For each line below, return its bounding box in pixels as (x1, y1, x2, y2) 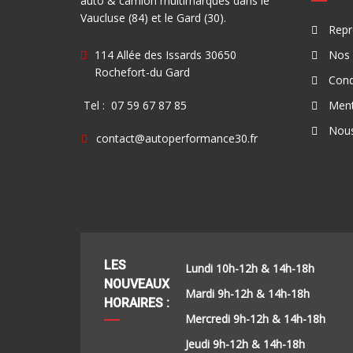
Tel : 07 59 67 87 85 (80, 98, 187, 113)
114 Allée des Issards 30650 (95, 47, 237, 62)
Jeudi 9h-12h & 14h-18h (185, 336, 305, 351)
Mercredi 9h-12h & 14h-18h (185, 311, 325, 326)
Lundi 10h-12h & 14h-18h (185, 261, 314, 276)
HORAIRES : (104, 295, 169, 310)
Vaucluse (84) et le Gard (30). (80, 10, 226, 25)
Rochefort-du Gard (95, 65, 191, 80)
